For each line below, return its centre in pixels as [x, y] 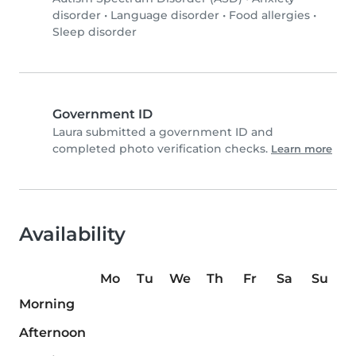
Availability [72, 234]
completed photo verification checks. [162, 149]
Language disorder [165, 15]
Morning [47, 304]
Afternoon [52, 333]
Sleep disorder [95, 32]
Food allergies [269, 15]
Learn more [302, 149]
